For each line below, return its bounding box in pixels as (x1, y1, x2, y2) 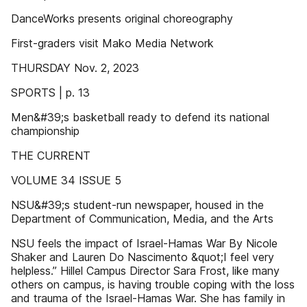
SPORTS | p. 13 (11, 86, 90, 99)
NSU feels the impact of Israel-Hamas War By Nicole (11, 236, 278, 250)
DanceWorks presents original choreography (11, 12, 233, 25)
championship (11, 124, 79, 138)
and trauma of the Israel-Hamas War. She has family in (11, 291, 285, 305)
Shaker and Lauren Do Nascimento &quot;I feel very (11, 250, 274, 264)
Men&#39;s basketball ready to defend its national (11, 110, 269, 124)
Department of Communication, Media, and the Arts (11, 212, 273, 225)
